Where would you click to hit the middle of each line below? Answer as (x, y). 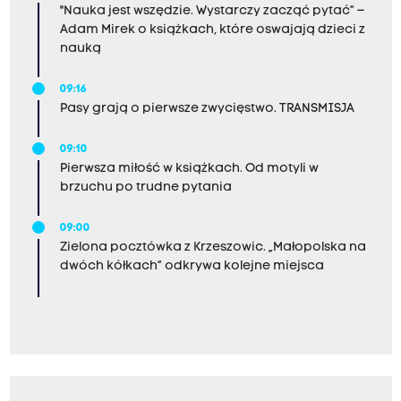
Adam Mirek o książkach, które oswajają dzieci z (212, 30)
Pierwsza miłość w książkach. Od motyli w (189, 168)
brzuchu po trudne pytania (145, 187)
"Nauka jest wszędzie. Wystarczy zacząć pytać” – (212, 11)
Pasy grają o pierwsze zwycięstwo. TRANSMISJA (207, 108)
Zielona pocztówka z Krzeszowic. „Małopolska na (213, 247)
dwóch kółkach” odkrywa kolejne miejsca (192, 266)
